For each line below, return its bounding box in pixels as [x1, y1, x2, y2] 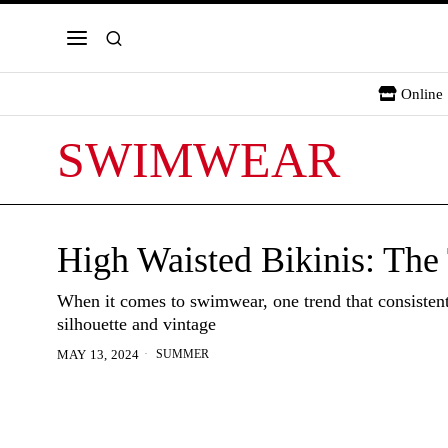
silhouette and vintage [57, 314, 216, 334]
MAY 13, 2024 [57, 347, 140, 362]
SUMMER [156, 347, 210, 361]
